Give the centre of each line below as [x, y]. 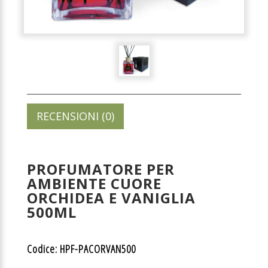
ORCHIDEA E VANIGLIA [111, 198]
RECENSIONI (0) [75, 116]
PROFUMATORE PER [101, 169]
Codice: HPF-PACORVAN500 [81, 249]
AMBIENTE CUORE [94, 183]
